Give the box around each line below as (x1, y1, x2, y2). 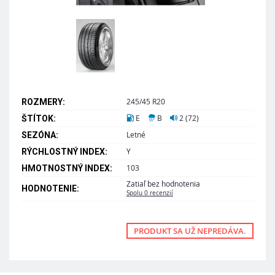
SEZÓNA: (21, 130, 58, 140)
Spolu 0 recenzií (126, 188, 173, 197)
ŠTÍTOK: (21, 113, 56, 123)
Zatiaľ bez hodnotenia (126, 178, 200, 189)
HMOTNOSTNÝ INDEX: (21, 163, 112, 173)
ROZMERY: (21, 96, 65, 107)
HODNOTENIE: (21, 183, 79, 193)
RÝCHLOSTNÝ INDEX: (21, 146, 107, 157)
